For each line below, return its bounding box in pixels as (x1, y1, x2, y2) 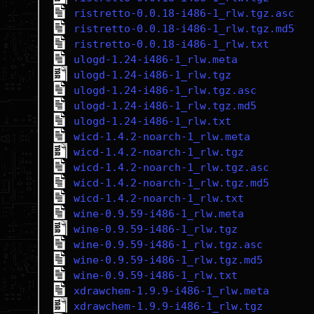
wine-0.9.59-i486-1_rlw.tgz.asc (73, 238, 263, 251)
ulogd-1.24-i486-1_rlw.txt (73, 115, 231, 128)
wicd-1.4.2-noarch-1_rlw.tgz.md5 (73, 177, 269, 189)
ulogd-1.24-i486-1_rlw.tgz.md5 (73, 100, 257, 112)
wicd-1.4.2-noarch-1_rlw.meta (73, 130, 250, 143)
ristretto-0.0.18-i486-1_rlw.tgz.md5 (73, 22, 294, 35)
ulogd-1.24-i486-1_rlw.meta (73, 53, 238, 66)
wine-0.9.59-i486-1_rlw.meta (73, 207, 244, 220)
